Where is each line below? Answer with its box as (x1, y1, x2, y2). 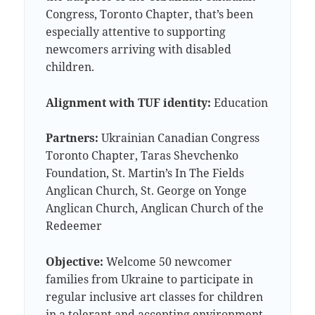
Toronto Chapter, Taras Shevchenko (46, 148, 239, 164)
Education (211, 94, 269, 110)
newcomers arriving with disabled (46, 41, 232, 58)
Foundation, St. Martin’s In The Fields (46, 165, 245, 181)
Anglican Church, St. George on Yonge (46, 183, 247, 199)
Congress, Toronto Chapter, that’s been (46, 6, 254, 22)
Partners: (46, 130, 99, 146)
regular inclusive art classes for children (46, 288, 264, 304)
